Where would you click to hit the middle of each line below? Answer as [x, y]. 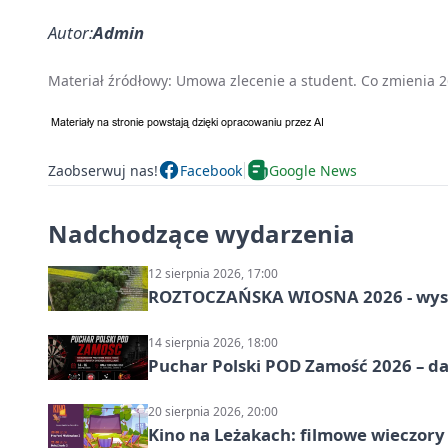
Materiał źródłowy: [112, 81]
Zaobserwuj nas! [103, 170]
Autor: [70, 33]
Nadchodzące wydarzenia [201, 234]
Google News [313, 170]
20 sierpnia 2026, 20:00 [213, 412]
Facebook [211, 170]
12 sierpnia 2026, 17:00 [213, 274]
